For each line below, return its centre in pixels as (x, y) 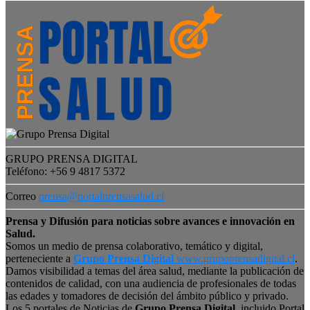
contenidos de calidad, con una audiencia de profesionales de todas (151, 283)
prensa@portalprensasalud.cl (101, 196)
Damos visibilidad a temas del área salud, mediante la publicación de (155, 271)
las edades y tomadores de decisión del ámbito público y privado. (147, 295)
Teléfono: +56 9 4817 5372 (65, 171)
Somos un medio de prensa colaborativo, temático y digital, (134, 246)
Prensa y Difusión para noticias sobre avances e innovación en (150, 221)
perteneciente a (39, 258)
